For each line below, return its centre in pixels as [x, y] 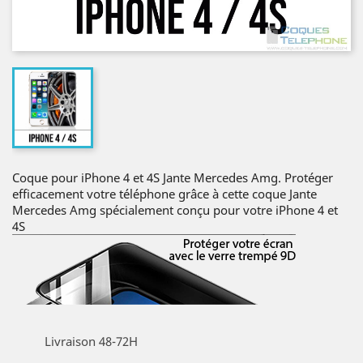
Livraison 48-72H [91, 342]
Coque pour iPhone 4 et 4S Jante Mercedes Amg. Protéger [173, 178]
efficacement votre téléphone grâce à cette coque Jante [164, 194]
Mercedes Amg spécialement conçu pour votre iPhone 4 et [175, 210]
